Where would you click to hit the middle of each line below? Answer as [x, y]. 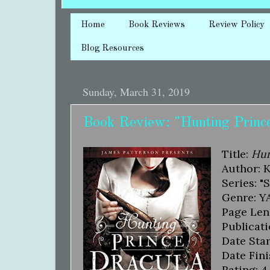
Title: [236, 154]
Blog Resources [112, 49]
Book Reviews [157, 25]
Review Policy [237, 25]
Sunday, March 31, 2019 [136, 92]
